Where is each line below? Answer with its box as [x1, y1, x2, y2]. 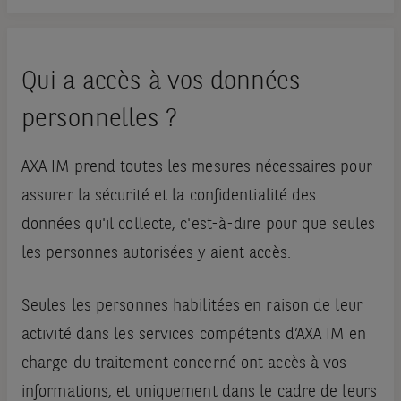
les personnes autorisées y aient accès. [21, 245, 295, 262]
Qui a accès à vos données [21, 70, 301, 96]
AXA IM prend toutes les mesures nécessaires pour [21, 159, 372, 176]
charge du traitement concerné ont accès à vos [21, 355, 347, 372]
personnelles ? [21, 107, 178, 133]
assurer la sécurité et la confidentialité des [21, 188, 317, 205]
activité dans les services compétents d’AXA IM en [21, 327, 366, 344]
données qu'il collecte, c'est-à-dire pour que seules [21, 217, 376, 234]
